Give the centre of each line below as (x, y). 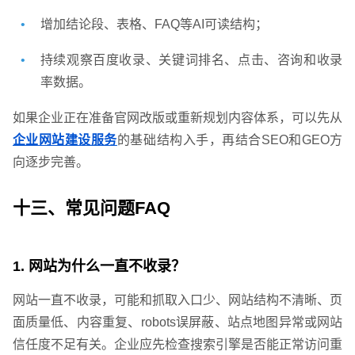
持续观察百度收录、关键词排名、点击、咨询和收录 (191, 60)
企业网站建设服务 (65, 140)
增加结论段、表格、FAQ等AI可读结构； (154, 25)
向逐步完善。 (50, 162)
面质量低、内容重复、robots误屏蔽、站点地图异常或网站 (177, 323)
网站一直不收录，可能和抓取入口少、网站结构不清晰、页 (177, 300)
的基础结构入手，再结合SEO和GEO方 (230, 140)
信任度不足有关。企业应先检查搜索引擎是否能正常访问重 (177, 345)
